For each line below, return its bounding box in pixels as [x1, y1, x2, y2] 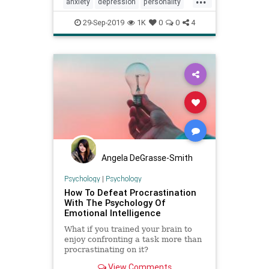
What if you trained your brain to [64, 224, 192, 234]
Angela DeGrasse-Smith [101, 153, 193, 164]
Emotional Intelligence [64, 207, 161, 219]
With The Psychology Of [64, 196, 166, 208]
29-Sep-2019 [80, 17, 124, 28]
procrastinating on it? [64, 244, 148, 254]
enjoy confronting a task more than [64, 234, 202, 244]
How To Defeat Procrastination [64, 186, 196, 198]
